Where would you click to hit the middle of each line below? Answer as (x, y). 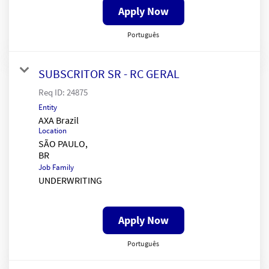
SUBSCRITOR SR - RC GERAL (109, 73)
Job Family (56, 167)
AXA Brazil (59, 120)
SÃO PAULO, (63, 143)
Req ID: (53, 92)
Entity (48, 107)
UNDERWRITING (70, 180)
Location (53, 130)
